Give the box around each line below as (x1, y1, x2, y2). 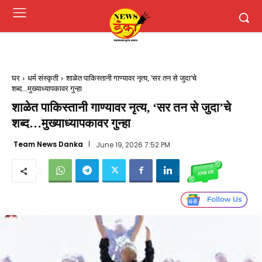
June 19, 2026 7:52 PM (95, 139, 170, 150)
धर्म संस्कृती (27, 74, 58, 82)
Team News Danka (13, 139, 83, 149)
